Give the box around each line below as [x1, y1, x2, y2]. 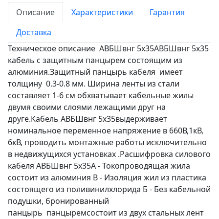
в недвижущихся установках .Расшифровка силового [8, 149, 211, 160]
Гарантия [150, 7, 185, 18]
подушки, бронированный [8, 196, 109, 207]
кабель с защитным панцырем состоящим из [8, 55, 182, 66]
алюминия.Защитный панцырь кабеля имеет [8, 66, 183, 78]
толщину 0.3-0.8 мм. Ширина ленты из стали [8, 78, 179, 89]
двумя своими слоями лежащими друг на [8, 102, 166, 113]
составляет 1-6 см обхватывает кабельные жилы [8, 90, 194, 101]
